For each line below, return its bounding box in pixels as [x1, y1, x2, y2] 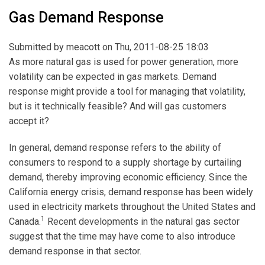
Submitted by [9, 41, 66, 53]
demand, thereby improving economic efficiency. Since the [9, 171, 247, 183]
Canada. [9, 215, 41, 227]
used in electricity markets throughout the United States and [9, 201, 256, 212]
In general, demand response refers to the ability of [9, 141, 221, 153]
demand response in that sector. [9, 245, 141, 257]
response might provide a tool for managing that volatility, [9, 85, 245, 97]
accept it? [9, 115, 49, 127]
